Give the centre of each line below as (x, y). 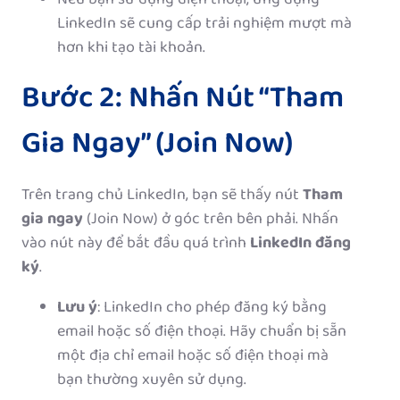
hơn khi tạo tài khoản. (131, 48)
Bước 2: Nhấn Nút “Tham (183, 99)
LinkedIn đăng (300, 243)
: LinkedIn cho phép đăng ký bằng (212, 308)
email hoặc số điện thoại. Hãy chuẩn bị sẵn (202, 332)
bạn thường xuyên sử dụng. (152, 380)
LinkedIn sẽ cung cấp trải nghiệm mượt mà (204, 24)
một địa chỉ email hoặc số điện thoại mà (193, 356)
